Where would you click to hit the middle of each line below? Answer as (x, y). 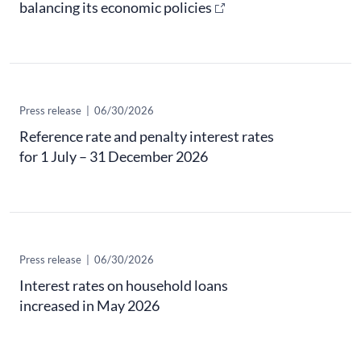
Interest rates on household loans (124, 286)
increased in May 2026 (89, 306)
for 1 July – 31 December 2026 (114, 156)
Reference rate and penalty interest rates (147, 136)
